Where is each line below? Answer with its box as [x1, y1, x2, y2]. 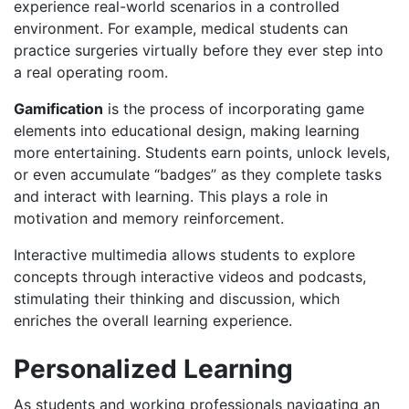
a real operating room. [14, 63, 168, 82]
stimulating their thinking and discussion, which [14, 289, 340, 309]
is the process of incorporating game [103, 100, 364, 119]
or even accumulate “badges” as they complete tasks [14, 165, 382, 184]
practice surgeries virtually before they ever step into [14, 41, 383, 60]
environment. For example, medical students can [14, 19, 348, 38]
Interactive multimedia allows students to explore [14, 246, 355, 265]
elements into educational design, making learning [14, 121, 360, 141]
